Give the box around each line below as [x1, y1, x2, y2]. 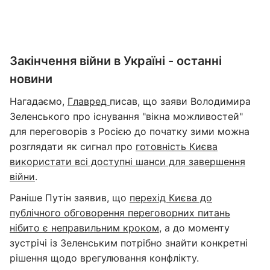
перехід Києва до [130, 192, 212, 204]
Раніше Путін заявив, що [10, 192, 130, 204]
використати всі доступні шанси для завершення [10, 155, 245, 168]
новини [10, 72, 52, 86]
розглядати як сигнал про [10, 140, 136, 152]
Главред [67, 95, 110, 107]
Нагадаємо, [10, 95, 67, 107]
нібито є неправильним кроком [10, 222, 159, 234]
